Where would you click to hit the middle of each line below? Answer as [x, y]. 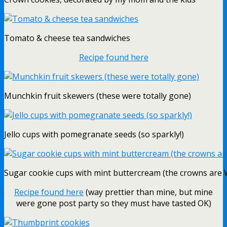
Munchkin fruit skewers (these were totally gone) [98, 96]
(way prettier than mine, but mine [148, 192]
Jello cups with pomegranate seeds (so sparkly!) [94, 134]
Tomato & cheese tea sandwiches [67, 38]
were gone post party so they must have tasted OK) [113, 203]
